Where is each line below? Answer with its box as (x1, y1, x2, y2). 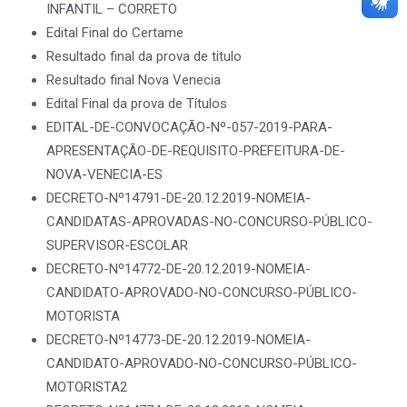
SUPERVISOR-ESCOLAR (46, 237, 188, 253)
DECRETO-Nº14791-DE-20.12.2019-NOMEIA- (46, 190, 311, 206)
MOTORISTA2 (46, 379, 127, 395)
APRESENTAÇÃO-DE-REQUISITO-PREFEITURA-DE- (46, 143, 345, 159)
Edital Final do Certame (46, 25, 184, 41)
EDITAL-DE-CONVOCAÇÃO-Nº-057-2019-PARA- (46, 119, 333, 135)
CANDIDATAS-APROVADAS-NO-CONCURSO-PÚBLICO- (46, 213, 372, 230)
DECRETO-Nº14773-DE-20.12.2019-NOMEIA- (46, 332, 311, 348)
